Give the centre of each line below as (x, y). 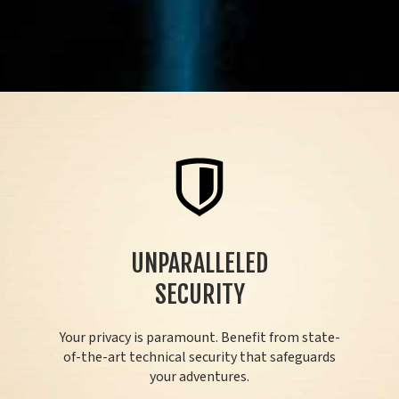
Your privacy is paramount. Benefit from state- (199, 338)
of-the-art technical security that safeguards (199, 358)
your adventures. (199, 377)
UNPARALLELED (199, 264)
